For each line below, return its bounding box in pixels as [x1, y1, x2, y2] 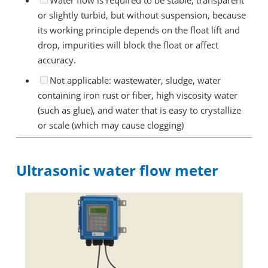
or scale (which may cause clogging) [37, 119, 184, 131]
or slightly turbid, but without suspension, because [37, 9, 246, 21]
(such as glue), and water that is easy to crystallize [37, 104, 241, 116]
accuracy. [37, 54, 76, 66]
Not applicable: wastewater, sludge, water [49, 74, 221, 86]
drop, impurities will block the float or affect [37, 39, 218, 51]
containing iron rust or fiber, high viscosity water [37, 89, 237, 101]
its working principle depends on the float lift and [37, 24, 240, 36]
